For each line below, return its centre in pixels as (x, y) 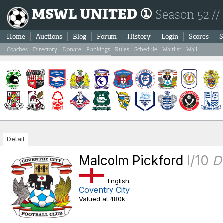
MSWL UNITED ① (92, 14)
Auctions (49, 37)
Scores (199, 37)
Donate (72, 49)
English (116, 181)
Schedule (146, 49)
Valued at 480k (102, 199)
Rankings (98, 49)
